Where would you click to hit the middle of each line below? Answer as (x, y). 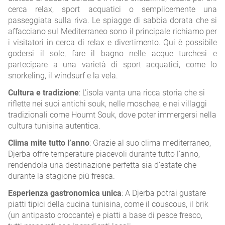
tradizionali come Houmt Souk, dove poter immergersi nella (112, 115)
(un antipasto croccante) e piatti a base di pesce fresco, (105, 215)
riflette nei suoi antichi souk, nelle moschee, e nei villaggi (107, 104)
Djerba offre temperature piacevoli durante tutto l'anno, (104, 154)
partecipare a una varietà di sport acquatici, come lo (113, 65)
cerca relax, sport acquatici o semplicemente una (113, 9)
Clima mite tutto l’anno (49, 143)
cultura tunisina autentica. (54, 126)
